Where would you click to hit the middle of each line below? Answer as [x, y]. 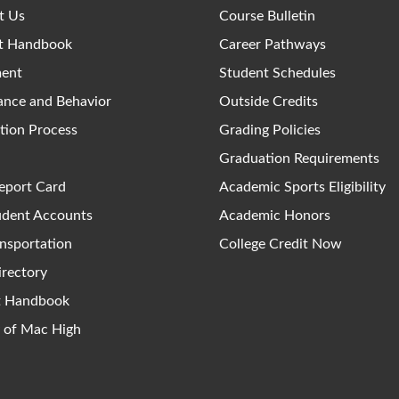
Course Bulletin [268, 16]
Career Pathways [273, 45]
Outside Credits [269, 102]
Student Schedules [278, 73]
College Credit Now [281, 244]
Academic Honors [275, 216]
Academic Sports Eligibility [303, 187]
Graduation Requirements [300, 159]
